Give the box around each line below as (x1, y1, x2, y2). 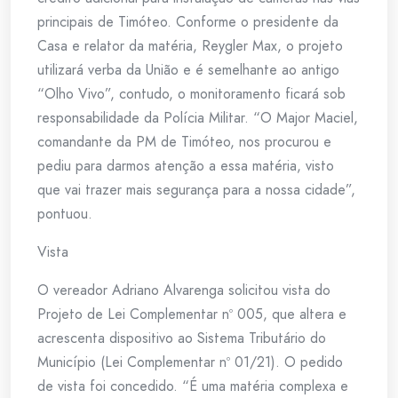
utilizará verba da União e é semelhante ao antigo (37, 59, 339, 80)
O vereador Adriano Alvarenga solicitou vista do (37, 279, 330, 300)
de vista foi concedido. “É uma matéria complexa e (37, 375, 348, 396)
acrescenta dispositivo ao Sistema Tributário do (37, 327, 326, 348)
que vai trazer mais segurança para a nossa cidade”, (37, 179, 355, 200)
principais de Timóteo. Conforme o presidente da (37, 11, 338, 32)
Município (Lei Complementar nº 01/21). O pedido (37, 351, 343, 372)
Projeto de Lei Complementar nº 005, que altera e (37, 303, 346, 324)
